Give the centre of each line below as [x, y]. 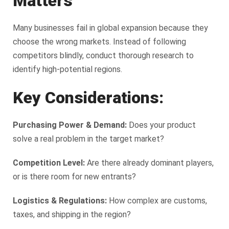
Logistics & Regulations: [60, 200]
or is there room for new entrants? [74, 176]
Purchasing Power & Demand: [70, 125]
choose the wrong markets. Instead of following [99, 41]
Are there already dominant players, [149, 163]
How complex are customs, [157, 200]
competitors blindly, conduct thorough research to [103, 55]
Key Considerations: [88, 97]
